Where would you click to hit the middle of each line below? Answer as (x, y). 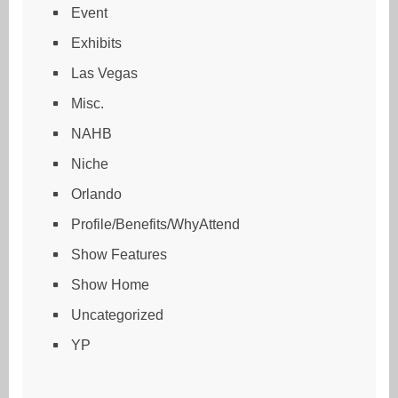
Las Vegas (104, 73)
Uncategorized (117, 314)
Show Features (119, 254)
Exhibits (96, 43)
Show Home (110, 284)
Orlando (96, 194)
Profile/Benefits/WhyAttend (155, 224)
